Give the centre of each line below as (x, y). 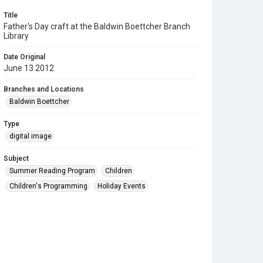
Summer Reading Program (52, 171)
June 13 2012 (29, 68)
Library (16, 36)
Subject (16, 159)
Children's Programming (48, 186)
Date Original (24, 57)
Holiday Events (122, 186)
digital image (31, 136)
